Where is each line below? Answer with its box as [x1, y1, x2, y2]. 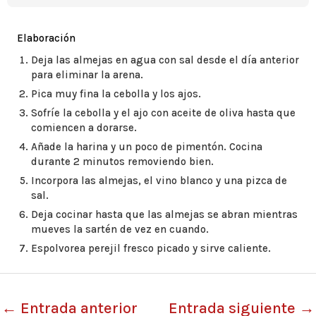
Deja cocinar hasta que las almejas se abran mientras [31, 208, 298, 221]
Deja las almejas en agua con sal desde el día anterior [31, 54, 299, 66]
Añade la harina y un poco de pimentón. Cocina [31, 140, 262, 153]
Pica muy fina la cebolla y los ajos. [31, 87, 201, 100]
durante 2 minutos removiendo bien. [31, 155, 214, 168]
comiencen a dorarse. [31, 121, 137, 134]
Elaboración [17, 32, 75, 44]
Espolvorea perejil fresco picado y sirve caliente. [31, 242, 271, 255]
